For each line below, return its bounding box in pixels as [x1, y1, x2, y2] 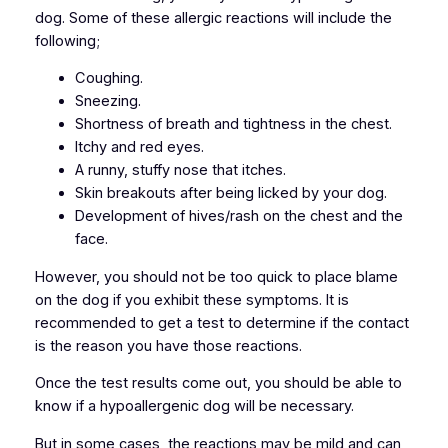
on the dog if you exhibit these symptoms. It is [34, 290, 349, 309]
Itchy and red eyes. [74, 138, 204, 157]
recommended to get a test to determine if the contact [34, 313, 409, 332]
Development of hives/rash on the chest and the [74, 207, 403, 226]
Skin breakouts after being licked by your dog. [74, 184, 387, 203]
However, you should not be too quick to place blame [34, 267, 398, 286]
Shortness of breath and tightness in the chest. [74, 115, 392, 134]
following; [34, 31, 100, 50]
